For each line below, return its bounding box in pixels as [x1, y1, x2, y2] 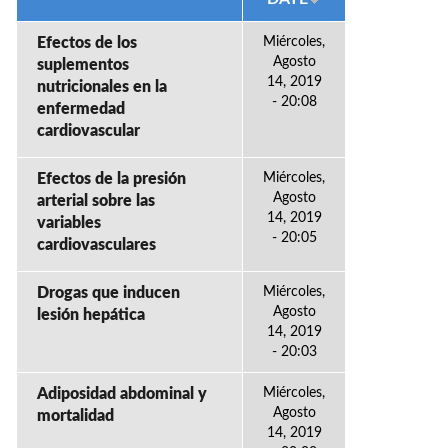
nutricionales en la [37, 79, 167, 95]
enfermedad [37, 101, 125, 117]
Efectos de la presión [37, 171, 186, 187]
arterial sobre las [37, 193, 155, 209]
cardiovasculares [37, 237, 156, 253]
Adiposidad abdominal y [37, 386, 207, 402]
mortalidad [37, 408, 114, 424]
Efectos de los [37, 35, 137, 51]
